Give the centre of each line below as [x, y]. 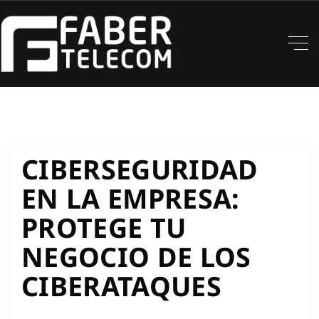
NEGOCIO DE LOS [136, 256]
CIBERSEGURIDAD [140, 169]
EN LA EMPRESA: [131, 198]
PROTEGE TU [104, 227]
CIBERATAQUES [121, 286]
